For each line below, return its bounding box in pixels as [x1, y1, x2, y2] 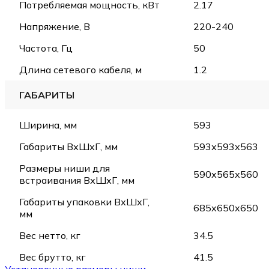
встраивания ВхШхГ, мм [19, 174, 134, 186]
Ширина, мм [19, 118, 77, 131]
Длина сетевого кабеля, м [19, 63, 142, 76]
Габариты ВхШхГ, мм [19, 140, 118, 153]
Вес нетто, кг [19, 229, 80, 241]
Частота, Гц [19, 41, 73, 54]
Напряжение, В [19, 20, 90, 32]
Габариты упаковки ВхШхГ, [19, 195, 150, 208]
